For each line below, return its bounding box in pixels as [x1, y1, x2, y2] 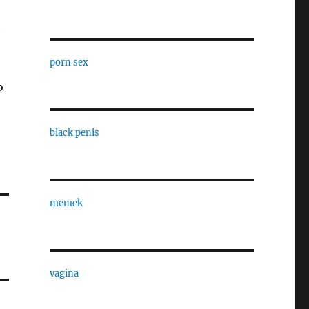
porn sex [49, 57, 88, 68]
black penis [49, 127, 99, 139]
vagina [49, 268, 79, 279]
